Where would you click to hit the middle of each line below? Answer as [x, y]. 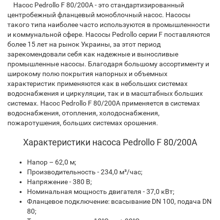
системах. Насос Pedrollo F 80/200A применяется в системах [104, 103]
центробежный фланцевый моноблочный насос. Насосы [99, 15]
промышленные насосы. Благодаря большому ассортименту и [108, 64]
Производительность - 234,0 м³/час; [85, 172]
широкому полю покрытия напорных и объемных [87, 74]
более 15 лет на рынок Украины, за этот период [84, 44]
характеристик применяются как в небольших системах [97, 83]
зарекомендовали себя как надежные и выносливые [93, 54]
